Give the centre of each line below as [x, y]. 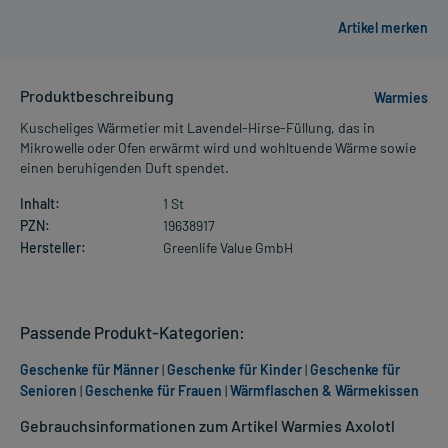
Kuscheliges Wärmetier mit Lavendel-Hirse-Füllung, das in [197, 127]
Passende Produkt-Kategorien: [132, 331]
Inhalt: [40, 203]
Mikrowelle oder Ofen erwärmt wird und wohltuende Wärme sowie [218, 147]
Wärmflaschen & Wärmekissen [324, 390]
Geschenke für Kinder [234, 369]
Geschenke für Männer [89, 369]
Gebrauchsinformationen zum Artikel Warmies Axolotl [207, 425]
